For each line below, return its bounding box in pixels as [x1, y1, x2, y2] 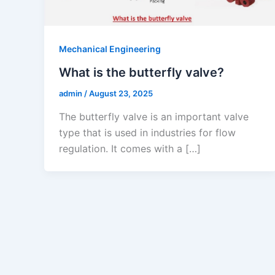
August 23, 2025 [89, 88, 153, 99]
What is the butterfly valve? [59, 65, 224, 80]
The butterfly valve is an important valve [59, 110, 249, 123]
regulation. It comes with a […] [59, 142, 201, 155]
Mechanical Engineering [59, 44, 161, 55]
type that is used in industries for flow [59, 126, 236, 139]
